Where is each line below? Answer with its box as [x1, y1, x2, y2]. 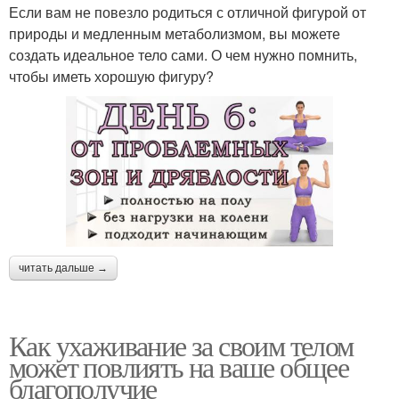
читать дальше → [19, 262, 108, 275]
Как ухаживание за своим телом [9, 326, 354, 365]
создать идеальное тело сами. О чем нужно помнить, [9, 45, 357, 65]
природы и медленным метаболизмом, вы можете [9, 23, 340, 44]
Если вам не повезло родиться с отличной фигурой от [9, 2, 366, 22]
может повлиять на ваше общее [9, 347, 349, 387]
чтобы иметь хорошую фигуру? [9, 66, 214, 86]
